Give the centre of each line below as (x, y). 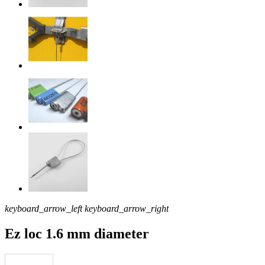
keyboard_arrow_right (127, 209)
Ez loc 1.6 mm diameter (77, 233)
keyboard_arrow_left (43, 209)
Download (235, 258)
